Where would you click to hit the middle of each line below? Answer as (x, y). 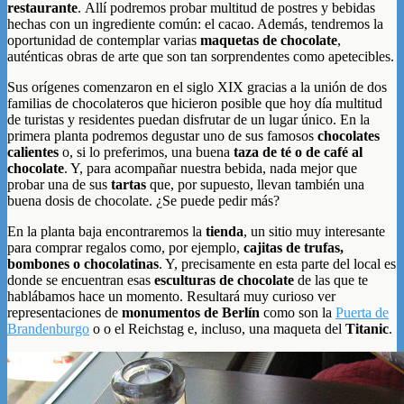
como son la (298, 312)
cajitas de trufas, (294, 247)
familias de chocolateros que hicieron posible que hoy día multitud (195, 103)
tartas (129, 184)
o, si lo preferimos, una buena (146, 151)
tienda (225, 231)
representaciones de (64, 312)
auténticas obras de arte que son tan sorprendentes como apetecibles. (201, 56)
